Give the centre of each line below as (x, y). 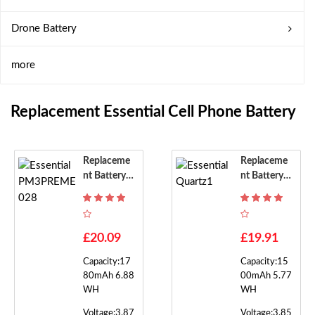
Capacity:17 (107, 262)
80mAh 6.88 (109, 276)
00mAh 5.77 (266, 276)
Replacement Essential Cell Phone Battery (153, 112)
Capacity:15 (264, 262)
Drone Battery (44, 28)
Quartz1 (258, 205)
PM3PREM (107, 205)
